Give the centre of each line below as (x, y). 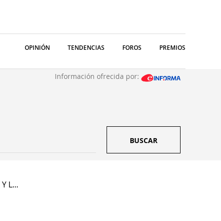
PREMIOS (172, 48)
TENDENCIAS (86, 48)
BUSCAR (144, 140)
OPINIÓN (37, 48)
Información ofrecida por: (98, 76)
